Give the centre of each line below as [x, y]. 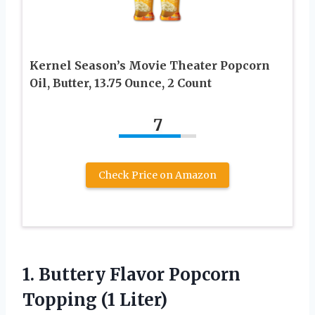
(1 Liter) [132, 300]
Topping [60, 300]
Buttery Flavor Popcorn [140, 274]
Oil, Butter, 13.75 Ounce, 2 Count [121, 83]
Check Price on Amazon [157, 175]
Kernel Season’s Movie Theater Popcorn [150, 65]
